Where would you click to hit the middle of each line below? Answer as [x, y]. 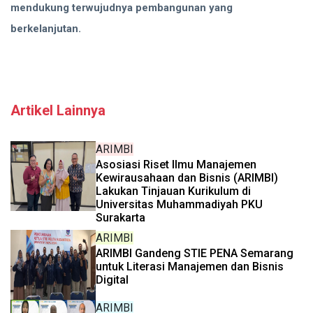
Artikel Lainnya [58, 111]
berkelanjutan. [46, 29]
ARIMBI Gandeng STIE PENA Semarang [195, 254]
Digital [112, 280]
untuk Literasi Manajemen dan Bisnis [190, 267]
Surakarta [121, 218]
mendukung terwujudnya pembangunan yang [122, 8]
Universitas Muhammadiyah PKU [179, 205]
